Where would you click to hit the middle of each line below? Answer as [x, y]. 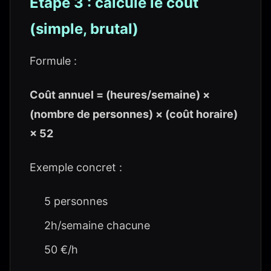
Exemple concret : [76, 167]
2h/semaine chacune [97, 225]
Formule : [53, 61]
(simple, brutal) [84, 29]
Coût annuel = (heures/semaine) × [120, 95]
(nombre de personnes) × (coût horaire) [134, 114]
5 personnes [76, 201]
